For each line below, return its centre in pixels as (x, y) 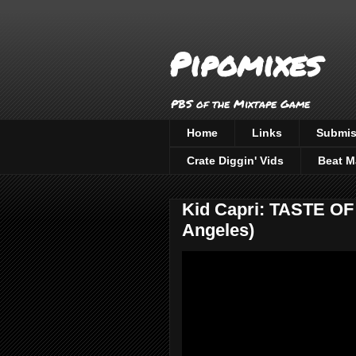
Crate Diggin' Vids (235, 161)
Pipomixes (245, 64)
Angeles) (218, 230)
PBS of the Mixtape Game (240, 103)
